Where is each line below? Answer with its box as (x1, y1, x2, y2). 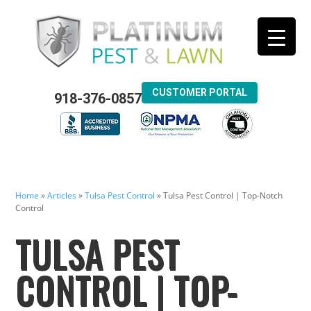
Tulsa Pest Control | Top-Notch (163, 190, 283, 202)
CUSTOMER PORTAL (151, 86, 247, 98)
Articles (47, 190, 77, 202)
